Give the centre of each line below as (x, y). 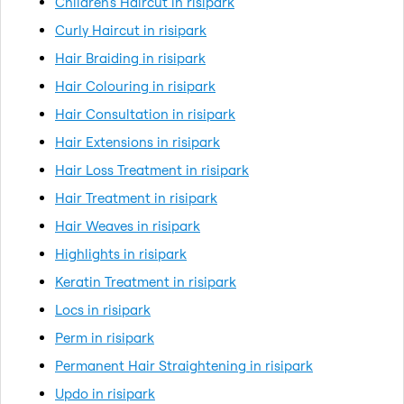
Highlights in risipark (121, 253)
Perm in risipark (105, 337)
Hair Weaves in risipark (128, 225)
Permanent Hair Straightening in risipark (184, 365)
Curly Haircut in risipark (131, 30)
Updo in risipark (105, 393)
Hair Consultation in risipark (145, 114)
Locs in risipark (103, 309)
